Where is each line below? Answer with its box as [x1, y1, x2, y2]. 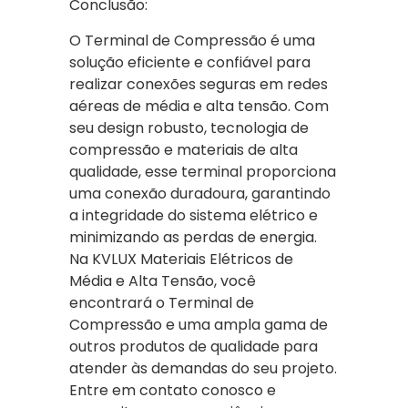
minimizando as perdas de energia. [69, 226, 317, 248]
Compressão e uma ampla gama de [69, 313, 328, 335]
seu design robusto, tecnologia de [69, 117, 309, 138]
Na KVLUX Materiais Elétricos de [69, 248, 293, 270]
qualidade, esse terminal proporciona [69, 160, 336, 182]
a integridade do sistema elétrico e [69, 204, 318, 226]
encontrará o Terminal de [69, 291, 254, 313]
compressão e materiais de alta [69, 138, 298, 160]
